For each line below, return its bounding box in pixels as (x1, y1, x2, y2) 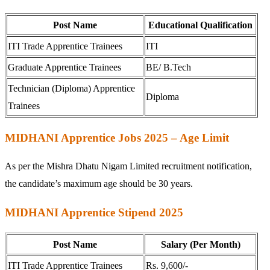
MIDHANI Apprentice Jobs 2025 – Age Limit (5, 131, 229, 144)
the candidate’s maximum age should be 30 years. (5, 178, 193, 189)
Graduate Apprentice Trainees (8, 61, 121, 72)
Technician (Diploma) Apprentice (8, 83, 135, 93)
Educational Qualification (148, 19, 253, 30)
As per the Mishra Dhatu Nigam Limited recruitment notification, (5, 161, 252, 172)
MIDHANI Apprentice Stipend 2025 (5, 206, 183, 219)
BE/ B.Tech (146, 61, 191, 72)
